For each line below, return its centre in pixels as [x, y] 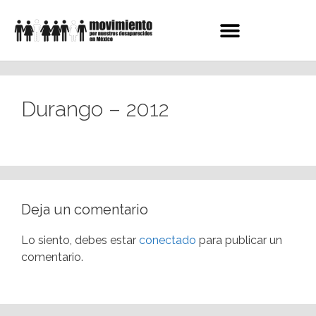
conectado [168, 240]
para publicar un [239, 240]
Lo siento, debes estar [80, 240]
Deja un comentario [85, 209]
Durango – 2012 [95, 109]
